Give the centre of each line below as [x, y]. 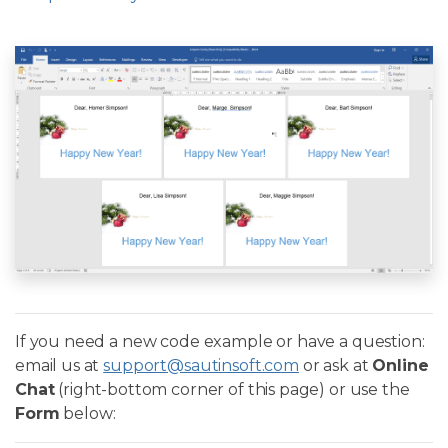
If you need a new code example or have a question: [220, 341]
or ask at [335, 365]
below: [87, 413]
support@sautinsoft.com [201, 365]
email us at [59, 365]
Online [400, 365]
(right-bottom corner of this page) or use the [232, 389]
